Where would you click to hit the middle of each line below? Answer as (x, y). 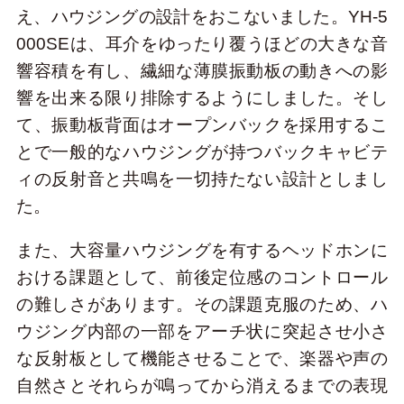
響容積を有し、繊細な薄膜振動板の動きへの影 (202, 70)
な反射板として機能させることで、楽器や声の (202, 358)
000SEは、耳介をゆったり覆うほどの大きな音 (202, 43)
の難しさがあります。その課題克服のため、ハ (202, 304)
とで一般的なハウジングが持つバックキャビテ (202, 151)
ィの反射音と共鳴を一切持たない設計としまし (202, 179)
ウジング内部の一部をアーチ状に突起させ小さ (202, 331)
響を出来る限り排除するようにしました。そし (202, 97)
